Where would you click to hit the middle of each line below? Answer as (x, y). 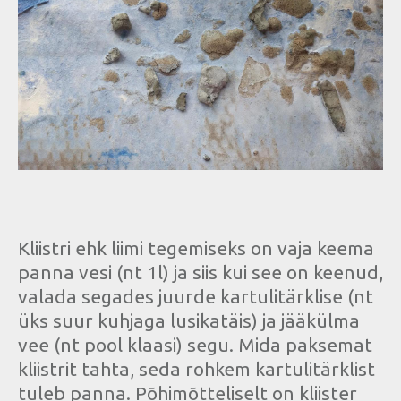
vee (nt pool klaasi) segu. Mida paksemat (195, 345)
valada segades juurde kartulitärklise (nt (196, 297)
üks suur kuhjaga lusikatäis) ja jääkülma (189, 321)
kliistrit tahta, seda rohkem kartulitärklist (196, 369)
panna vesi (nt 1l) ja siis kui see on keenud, (200, 273)
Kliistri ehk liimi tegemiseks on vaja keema (196, 248)
